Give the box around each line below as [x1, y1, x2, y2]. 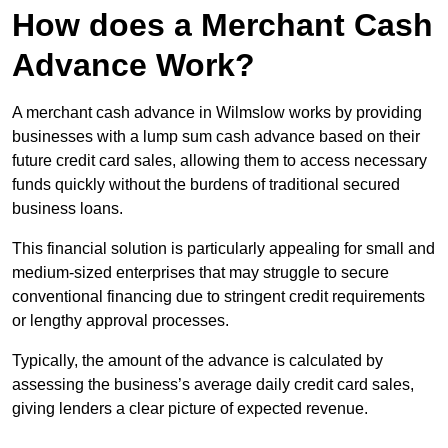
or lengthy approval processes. [12, 312, 229, 330]
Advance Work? [12, 47, 255, 84]
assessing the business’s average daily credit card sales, [12, 376, 414, 394]
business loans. [12, 200, 123, 218]
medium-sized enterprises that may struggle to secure [12, 264, 389, 282]
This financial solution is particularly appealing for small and [12, 240, 435, 258]
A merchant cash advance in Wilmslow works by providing [12, 104, 422, 122]
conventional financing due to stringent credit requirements [12, 288, 425, 306]
